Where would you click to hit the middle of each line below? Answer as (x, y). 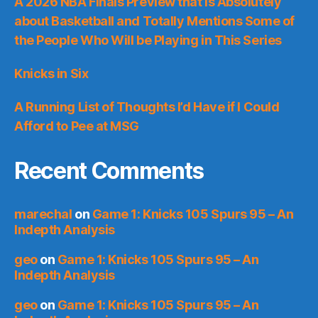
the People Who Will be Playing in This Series (148, 40)
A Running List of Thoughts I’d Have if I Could (147, 106)
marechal (43, 214)
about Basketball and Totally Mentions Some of (154, 21)
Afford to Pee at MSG (77, 126)
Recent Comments (109, 170)
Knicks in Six (51, 73)
